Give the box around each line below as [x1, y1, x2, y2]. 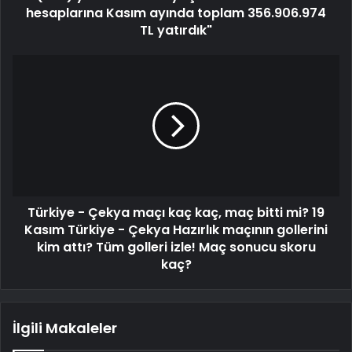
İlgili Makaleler [13, 318, 117, 339]
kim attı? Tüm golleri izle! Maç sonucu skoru [36, 238, 316, 257]
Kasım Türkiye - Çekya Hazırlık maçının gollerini [24, 221, 328, 240]
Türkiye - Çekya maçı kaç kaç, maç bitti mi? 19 [27, 203, 324, 222]
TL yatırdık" [140, 21, 212, 40]
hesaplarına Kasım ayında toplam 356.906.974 [26, 4, 326, 23]
